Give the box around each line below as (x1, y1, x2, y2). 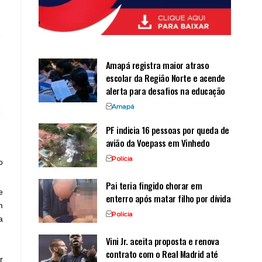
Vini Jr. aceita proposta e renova (105, 234, 219, 247)
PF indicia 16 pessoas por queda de (105, 123, 229, 136)
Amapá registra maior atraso (105, 58, 209, 71)
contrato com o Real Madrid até (105, 247, 218, 260)
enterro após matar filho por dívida (105, 191, 231, 205)
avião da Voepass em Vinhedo (105, 136, 210, 149)
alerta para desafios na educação (105, 84, 225, 97)
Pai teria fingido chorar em (105, 178, 202, 192)
